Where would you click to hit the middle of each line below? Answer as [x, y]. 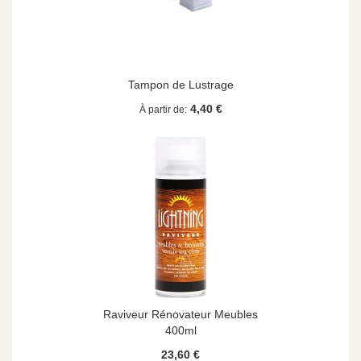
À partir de [162, 110]
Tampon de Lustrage [180, 85]
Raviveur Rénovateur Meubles [180, 314]
